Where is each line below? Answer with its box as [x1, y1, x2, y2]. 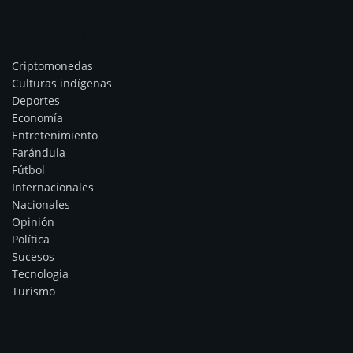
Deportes [12, 93, 60, 109]
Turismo [12, 284, 55, 299]
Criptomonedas [12, 58, 93, 74]
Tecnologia [12, 266, 69, 282]
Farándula [12, 145, 65, 161]
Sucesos [12, 249, 54, 265]
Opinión [12, 214, 54, 230]
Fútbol [12, 162, 45, 178]
